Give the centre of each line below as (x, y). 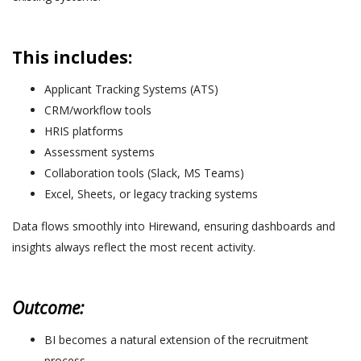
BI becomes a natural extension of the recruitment (176, 339)
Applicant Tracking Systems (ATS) (131, 89)
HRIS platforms (84, 131)
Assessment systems (100, 151)
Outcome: (48, 307)
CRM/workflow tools (98, 110)
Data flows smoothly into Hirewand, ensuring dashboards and (174, 226)
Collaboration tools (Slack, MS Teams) (144, 172)
